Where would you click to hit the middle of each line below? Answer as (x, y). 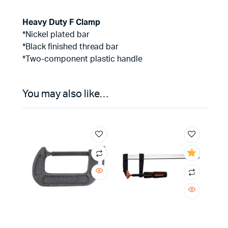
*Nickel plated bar (56, 34)
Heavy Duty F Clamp (61, 22)
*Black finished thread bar (71, 47)
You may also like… (66, 94)
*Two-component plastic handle (83, 59)
